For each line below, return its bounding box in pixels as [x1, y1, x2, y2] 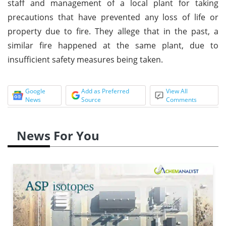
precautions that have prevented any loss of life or [8, 11, 218, 23]
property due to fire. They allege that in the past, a [8, 25, 218, 37]
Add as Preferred [81, 86, 129, 95]
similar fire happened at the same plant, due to [8, 39, 218, 51]
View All [166, 86, 188, 95]
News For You [17, 127, 99, 144]
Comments [166, 95, 197, 104]
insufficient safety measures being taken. [8, 53, 163, 65]
